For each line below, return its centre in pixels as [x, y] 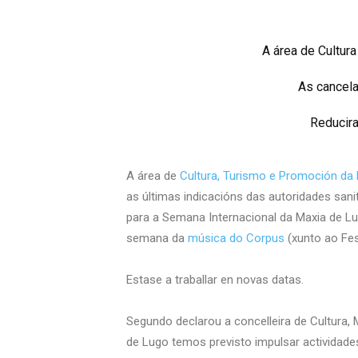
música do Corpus [236, 238]
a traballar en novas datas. [235, 280]
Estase [146, 280]
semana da [157, 238]
